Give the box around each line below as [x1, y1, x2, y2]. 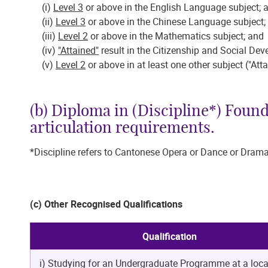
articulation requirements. [30, 120, 215, 136]
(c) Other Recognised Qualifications [30, 197, 182, 211]
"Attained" [58, 43, 99, 57]
